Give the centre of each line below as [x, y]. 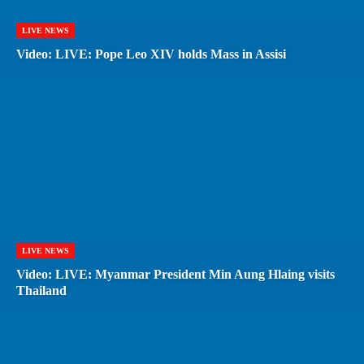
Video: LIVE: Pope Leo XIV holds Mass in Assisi [151, 54]
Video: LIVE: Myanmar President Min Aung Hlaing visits [175, 275]
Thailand [41, 291]
